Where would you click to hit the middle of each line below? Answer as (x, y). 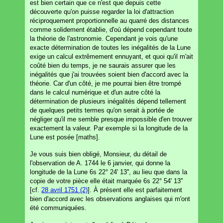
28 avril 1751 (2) (64, 190)
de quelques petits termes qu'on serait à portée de (102, 110)
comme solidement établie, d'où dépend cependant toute (111, 29)
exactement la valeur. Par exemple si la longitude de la (109, 128)
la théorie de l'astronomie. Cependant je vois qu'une (104, 38)
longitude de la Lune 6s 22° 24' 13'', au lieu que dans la (109, 172)
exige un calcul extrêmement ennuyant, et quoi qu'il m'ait (111, 56)
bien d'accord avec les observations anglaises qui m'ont (110, 199)
